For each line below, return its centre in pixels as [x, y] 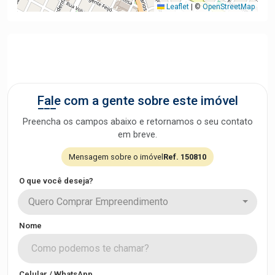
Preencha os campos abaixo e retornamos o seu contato [137, 122]
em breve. [137, 135]
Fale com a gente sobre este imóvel [137, 101]
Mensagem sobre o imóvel [116, 157]
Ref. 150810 [185, 157]
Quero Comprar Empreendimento [98, 202]
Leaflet [177, 7]
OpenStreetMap [229, 7]
